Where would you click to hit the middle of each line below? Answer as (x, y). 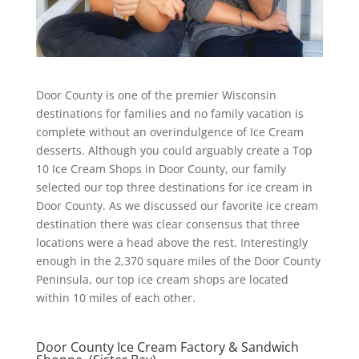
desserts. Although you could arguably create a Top (174, 150)
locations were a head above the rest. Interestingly (171, 242)
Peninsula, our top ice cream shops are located (162, 279)
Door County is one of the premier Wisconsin (156, 95)
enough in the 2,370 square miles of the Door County (178, 260)
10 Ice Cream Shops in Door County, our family (161, 168)
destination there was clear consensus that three (167, 224)
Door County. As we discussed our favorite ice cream (177, 205)
